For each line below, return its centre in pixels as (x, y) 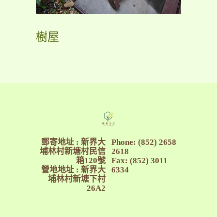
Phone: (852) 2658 (144, 142)
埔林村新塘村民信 (73, 151)
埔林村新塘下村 (77, 179)
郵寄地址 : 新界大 (73, 142)
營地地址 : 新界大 (73, 170)
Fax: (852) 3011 (139, 161)
